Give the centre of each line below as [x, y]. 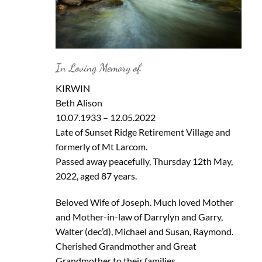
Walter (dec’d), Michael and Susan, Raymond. [144, 232]
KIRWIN [73, 88]
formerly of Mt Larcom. [101, 146]
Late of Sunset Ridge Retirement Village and [143, 132]
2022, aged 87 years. [96, 175]
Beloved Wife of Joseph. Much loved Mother [144, 202]
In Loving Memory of [98, 68]
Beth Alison [79, 102]
